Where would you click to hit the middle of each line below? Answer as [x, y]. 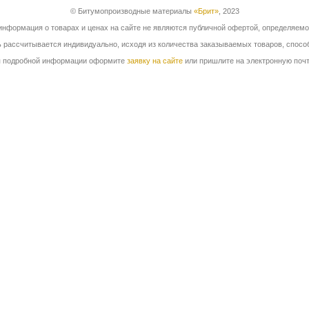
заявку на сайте [154, 61]
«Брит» [206, 11]
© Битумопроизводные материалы [132, 11]
